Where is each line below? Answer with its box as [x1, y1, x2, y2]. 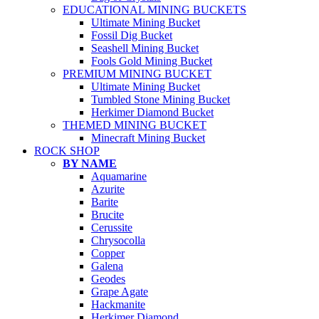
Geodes [91, 273, 125, 286]
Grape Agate [91, 286, 148, 298]
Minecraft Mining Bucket [91, 132, 205, 145]
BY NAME [63, 157, 117, 170]
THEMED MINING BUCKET [63, 119, 206, 132]
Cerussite [91, 221, 132, 234]
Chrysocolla [91, 234, 145, 247]
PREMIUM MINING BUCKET [63, 68, 211, 80]
